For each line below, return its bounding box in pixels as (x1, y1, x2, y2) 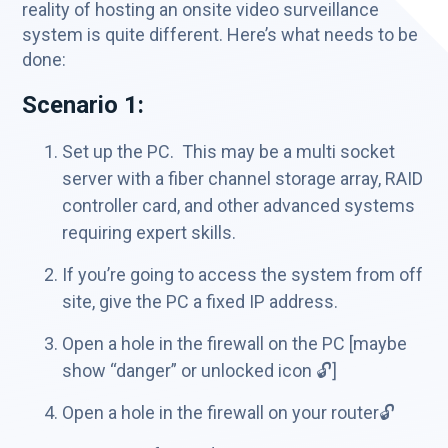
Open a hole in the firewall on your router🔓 (62, 402, 396, 424)
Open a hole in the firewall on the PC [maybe (62, 333, 408, 355)
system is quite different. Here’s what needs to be (22, 24, 419, 46)
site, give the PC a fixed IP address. (62, 291, 339, 313)
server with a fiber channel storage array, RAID (62, 168, 424, 190)
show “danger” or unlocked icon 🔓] (62, 360, 338, 382)
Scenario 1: (22, 91, 145, 120)
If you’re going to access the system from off (62, 264, 424, 286)
